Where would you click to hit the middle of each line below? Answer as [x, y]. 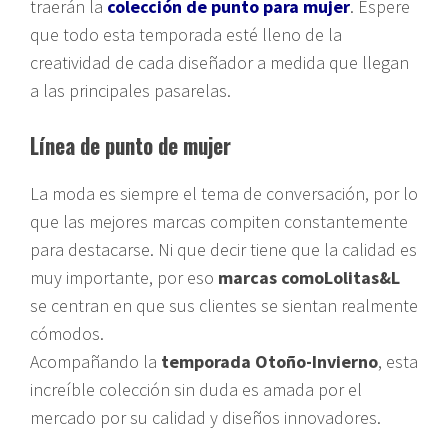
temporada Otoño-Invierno [269, 361]
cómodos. [67, 333]
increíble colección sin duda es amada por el [196, 389]
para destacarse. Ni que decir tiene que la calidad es [223, 249]
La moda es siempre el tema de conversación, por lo [224, 193]
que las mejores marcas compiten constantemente [219, 221]
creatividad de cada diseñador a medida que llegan [219, 62]
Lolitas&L [362, 277]
